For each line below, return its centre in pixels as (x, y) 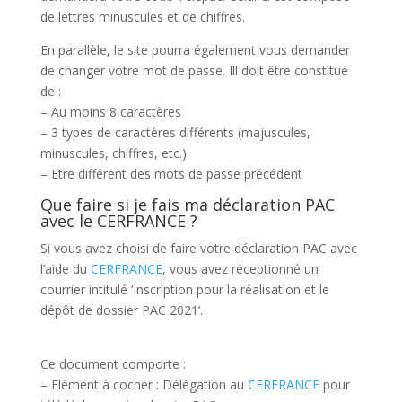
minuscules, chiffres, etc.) (113, 153)
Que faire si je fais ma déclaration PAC (187, 204)
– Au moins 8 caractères (110, 111)
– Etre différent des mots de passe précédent (171, 173)
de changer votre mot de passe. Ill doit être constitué (194, 70)
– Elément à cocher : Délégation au (144, 384)
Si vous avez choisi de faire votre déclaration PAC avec (198, 248)
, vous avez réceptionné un (240, 268)
